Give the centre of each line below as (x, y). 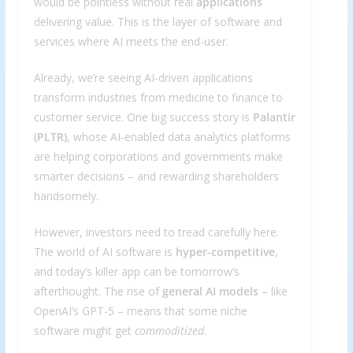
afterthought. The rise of (98, 292)
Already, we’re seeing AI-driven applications (143, 78)
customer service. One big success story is (143, 117)
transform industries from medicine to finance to (158, 98)
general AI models (210, 292)
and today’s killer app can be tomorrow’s (136, 272)
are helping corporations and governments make (158, 157)
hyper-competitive (225, 252)
